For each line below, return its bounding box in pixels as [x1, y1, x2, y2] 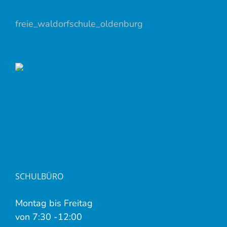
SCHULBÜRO [15, 170, 63, 182]
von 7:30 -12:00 [15, 210, 82, 223]
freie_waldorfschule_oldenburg [15, 17, 143, 30]
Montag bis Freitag [15, 197, 93, 209]
